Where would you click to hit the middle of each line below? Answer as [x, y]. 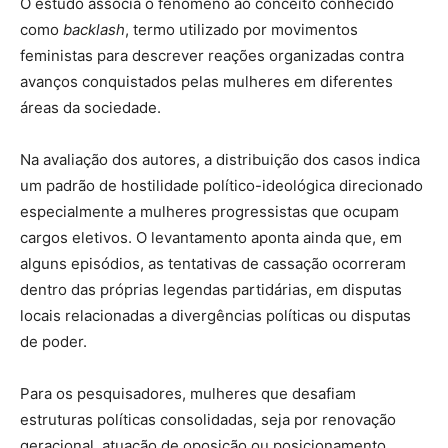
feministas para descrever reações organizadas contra [212, 56]
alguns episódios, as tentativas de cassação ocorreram [213, 264]
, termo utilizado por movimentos [241, 30]
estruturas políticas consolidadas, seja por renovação [208, 420]
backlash [94, 30]
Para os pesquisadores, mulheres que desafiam [188, 394]
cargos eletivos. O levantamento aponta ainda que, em [211, 238]
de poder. [53, 342]
